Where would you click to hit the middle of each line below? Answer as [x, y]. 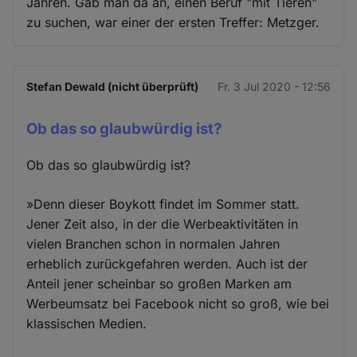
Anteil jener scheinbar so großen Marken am [159, 283]
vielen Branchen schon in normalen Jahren [153, 243]
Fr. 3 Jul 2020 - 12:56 [274, 86]
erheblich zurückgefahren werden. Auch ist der [167, 263]
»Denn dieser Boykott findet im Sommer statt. [163, 204]
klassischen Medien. [87, 323]
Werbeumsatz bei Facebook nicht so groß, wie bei [178, 303]
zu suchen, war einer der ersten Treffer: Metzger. [173, 22]
